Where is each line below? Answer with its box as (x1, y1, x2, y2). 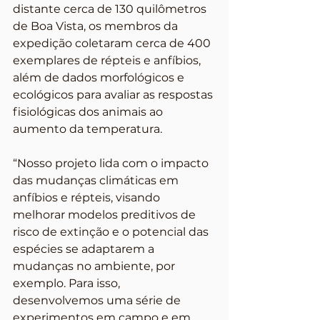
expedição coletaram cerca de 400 (13, 36, 214, 50)
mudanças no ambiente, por (13, 259, 178, 273)
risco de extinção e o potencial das (13, 225, 211, 239)
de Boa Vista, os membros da (13, 19, 181, 33)
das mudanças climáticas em (13, 174, 181, 187)
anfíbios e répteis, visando (13, 191, 163, 204)
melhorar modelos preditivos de (13, 208, 199, 221)
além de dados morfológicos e (13, 71, 187, 84)
